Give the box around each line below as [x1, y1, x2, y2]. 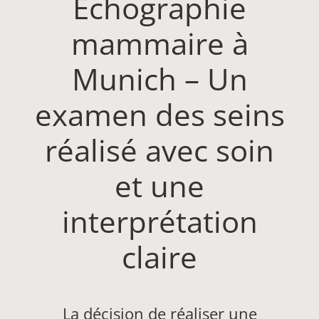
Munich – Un [71, 58, 248, 100]
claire [122, 236, 197, 278]
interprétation [61, 201, 258, 242]
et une [115, 165, 204, 206]
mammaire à [70, 23, 249, 64]
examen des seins [34, 94, 285, 135]
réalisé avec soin [45, 130, 274, 171]
